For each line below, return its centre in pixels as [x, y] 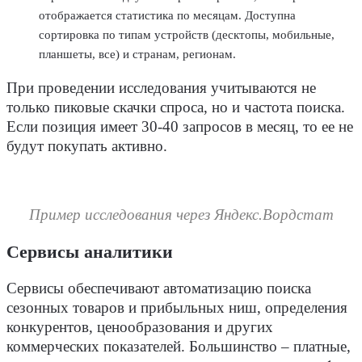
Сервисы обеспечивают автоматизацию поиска [159, 289]
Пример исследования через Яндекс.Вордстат [181, 215]
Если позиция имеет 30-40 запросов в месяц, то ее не [180, 127]
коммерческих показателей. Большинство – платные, [179, 347]
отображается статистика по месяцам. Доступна [167, 15]
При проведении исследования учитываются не [161, 88]
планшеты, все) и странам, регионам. [137, 54]
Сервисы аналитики [90, 252]
